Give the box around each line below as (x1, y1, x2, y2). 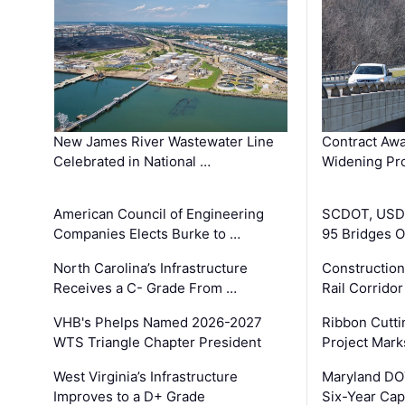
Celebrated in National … (53, 152, 212, 170)
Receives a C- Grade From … (53, 278, 238, 297)
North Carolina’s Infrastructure (53, 259, 249, 277)
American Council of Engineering (53, 204, 265, 222)
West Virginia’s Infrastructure (53, 367, 239, 385)
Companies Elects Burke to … (53, 224, 241, 242)
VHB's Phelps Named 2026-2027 (53, 313, 263, 331)
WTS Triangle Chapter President (53, 333, 262, 351)
